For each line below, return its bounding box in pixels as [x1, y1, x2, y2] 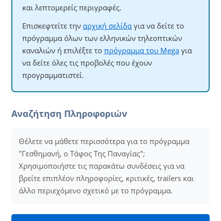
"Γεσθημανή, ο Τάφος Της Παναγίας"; [19, 148, 145, 158]
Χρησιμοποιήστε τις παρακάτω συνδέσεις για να [19, 161, 184, 171]
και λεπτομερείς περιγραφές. [22, 2, 121, 12]
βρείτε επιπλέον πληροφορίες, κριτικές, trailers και [19, 173, 194, 183]
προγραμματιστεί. [22, 70, 84, 80]
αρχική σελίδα [83, 21, 132, 31]
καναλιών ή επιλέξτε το [22, 45, 104, 55]
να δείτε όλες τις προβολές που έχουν [22, 58, 152, 68]
